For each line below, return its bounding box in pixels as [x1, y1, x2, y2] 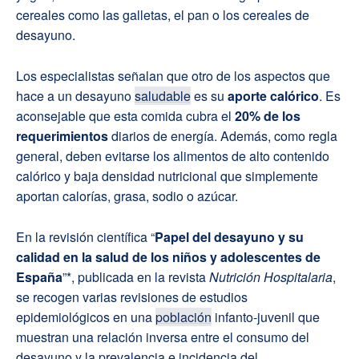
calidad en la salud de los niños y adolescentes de [16, 247, 321, 266]
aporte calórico [228, 86, 319, 105]
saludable [135, 86, 191, 105]
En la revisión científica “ [16, 227, 155, 246]
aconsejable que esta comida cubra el [16, 106, 235, 125]
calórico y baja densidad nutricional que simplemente [16, 166, 318, 185]
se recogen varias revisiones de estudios [16, 287, 248, 306]
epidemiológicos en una [16, 307, 155, 326]
